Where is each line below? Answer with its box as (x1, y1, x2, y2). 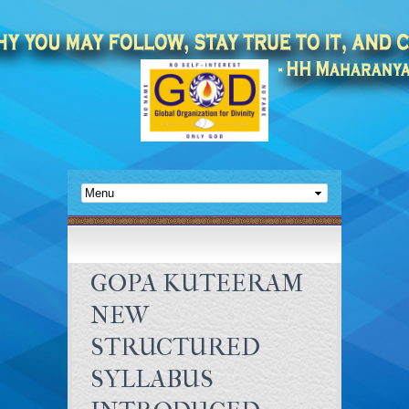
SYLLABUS (90, 364, 214, 393)
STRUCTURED (90, 332, 260, 362)
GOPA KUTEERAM (90, 268, 303, 298)
